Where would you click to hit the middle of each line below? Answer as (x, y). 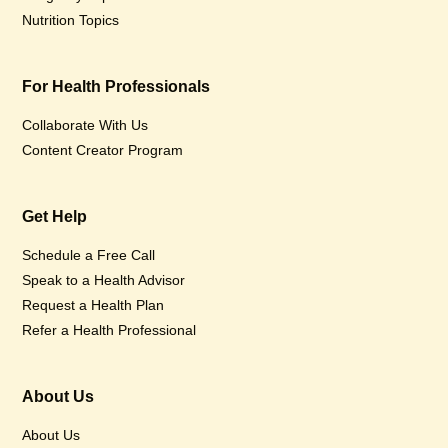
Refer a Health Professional (109, 330)
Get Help (55, 216)
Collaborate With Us (85, 125)
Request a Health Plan (93, 305)
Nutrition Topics (71, 20)
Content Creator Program (103, 150)
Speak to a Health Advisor (104, 280)
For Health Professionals (116, 86)
